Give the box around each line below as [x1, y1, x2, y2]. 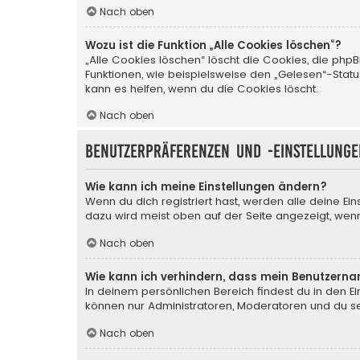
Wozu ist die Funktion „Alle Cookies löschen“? [85, 37, 342, 53]
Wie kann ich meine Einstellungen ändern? [85, 179, 327, 195]
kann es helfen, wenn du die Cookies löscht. [85, 80, 318, 96]
